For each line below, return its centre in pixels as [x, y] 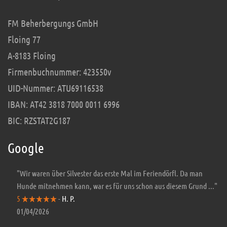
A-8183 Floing [32, 56]
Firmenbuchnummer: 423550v [60, 72]
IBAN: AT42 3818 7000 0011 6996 [64, 104]
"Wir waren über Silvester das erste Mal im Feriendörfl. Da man [110, 173]
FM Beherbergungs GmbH [53, 23]
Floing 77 [24, 40]
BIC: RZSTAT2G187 [39, 121]
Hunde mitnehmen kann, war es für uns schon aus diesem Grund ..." [117, 186]
